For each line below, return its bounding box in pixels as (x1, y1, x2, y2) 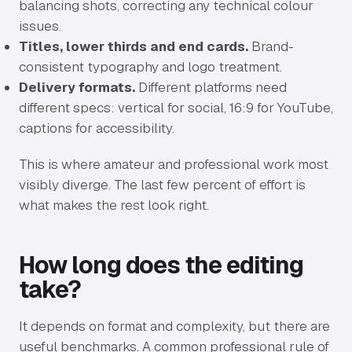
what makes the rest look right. (19, 196, 209, 214)
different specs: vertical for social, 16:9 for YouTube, (19, 98, 333, 116)
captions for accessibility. (19, 119, 174, 137)
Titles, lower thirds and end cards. (19, 37, 248, 55)
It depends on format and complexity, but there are (19, 317, 330, 335)
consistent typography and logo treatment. (19, 57, 282, 75)
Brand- (248, 37, 294, 55)
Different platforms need (135, 78, 287, 96)
